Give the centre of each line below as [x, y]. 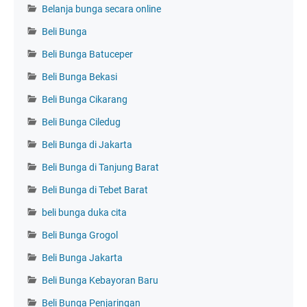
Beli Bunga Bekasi [79, 76]
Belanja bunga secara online [101, 9]
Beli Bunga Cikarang [85, 99]
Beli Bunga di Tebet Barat [95, 189]
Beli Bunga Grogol [80, 235]
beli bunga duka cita [84, 212]
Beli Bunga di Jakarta [87, 144]
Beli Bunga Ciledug [81, 122]
